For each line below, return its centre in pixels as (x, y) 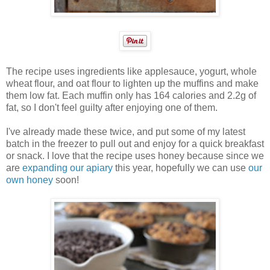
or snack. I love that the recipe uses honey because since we (135, 155)
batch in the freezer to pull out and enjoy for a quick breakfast (135, 143)
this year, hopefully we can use (181, 168)
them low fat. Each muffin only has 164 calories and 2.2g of (131, 95)
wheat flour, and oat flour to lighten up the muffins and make (132, 83)
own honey (30, 180)
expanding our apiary (67, 168)
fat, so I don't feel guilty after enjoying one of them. (112, 107)
